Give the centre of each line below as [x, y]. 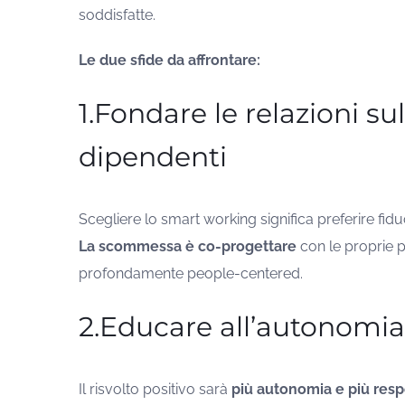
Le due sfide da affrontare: [169, 61]
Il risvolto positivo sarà [155, 390]
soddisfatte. [117, 15]
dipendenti [152, 157]
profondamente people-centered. [190, 274]
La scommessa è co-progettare [187, 247]
